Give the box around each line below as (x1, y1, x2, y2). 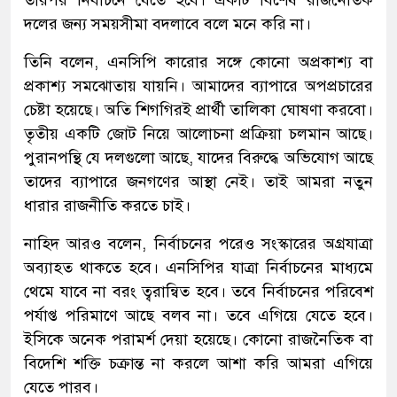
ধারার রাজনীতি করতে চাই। (24, 195, 191, 215)
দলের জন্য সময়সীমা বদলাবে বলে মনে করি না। (24, 13, 311, 34)
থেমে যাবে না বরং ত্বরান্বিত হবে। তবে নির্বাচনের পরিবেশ (24, 281, 373, 301)
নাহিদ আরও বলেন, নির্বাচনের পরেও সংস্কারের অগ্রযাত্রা (24, 233, 373, 253)
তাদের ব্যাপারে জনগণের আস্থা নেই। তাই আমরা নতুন (24, 171, 373, 191)
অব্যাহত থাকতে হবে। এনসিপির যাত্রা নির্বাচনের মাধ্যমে (24, 257, 373, 277)
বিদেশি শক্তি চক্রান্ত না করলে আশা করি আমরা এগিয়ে (24, 353, 373, 373)
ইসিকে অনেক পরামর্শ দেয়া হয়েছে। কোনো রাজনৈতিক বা (24, 329, 373, 349)
